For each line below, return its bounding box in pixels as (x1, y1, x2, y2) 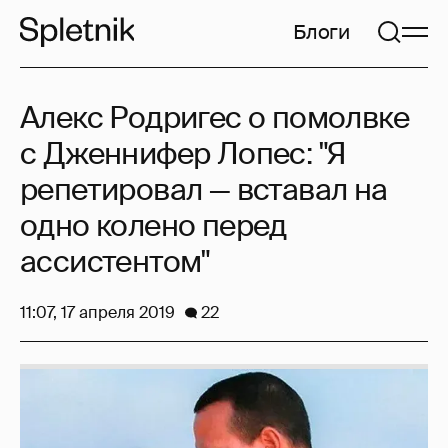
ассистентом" (20, 242, 210, 281)
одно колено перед (20, 206, 287, 245)
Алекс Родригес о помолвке (20, 98, 409, 137)
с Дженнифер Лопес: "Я (20, 134, 347, 173)
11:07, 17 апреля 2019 (20, 302, 175, 323)
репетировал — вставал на (20, 170, 388, 209)
